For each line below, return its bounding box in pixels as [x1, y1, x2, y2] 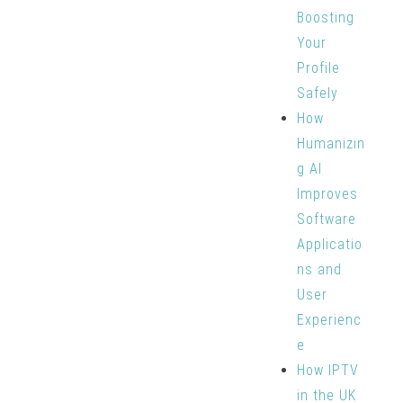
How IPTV [296, 362, 359, 379]
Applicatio [296, 236, 363, 253]
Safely [296, 85, 338, 102]
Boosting [296, 9, 354, 26]
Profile [296, 59, 340, 76]
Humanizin [296, 135, 365, 152]
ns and [296, 261, 342, 278]
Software [296, 210, 356, 228]
